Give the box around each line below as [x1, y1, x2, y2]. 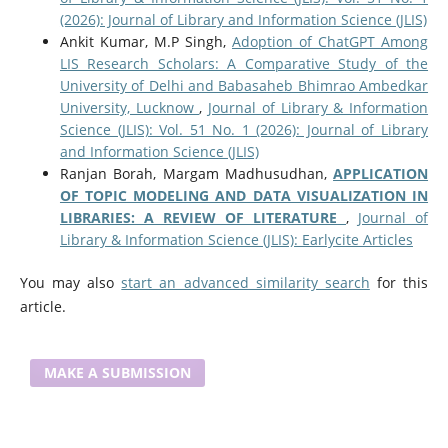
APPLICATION [333, 163, 429, 183]
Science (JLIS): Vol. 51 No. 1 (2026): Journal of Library [59, 119, 429, 139]
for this [369, 272, 429, 292]
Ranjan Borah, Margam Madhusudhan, [59, 163, 334, 183]
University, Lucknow [59, 97, 200, 117]
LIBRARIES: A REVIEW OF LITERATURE [59, 207, 338, 227]
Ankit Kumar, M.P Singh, [59, 31, 233, 51]
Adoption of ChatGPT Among [232, 31, 429, 51]
